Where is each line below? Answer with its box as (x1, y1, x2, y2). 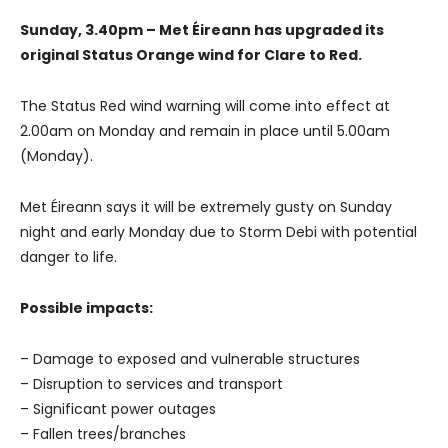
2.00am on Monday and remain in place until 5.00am (20, 120, 390, 141)
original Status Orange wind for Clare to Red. (20, 44, 362, 65)
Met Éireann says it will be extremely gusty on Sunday (20, 196, 392, 217)
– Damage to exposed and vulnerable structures (20, 348, 360, 369)
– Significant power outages (20, 398, 216, 419)
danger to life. (20, 246, 117, 267)
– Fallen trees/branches (20, 423, 186, 444)
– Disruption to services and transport (20, 373, 283, 394)
